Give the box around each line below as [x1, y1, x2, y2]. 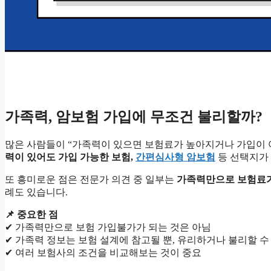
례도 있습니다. [5, 187, 68, 198]
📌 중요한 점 [5, 209, 58, 220]
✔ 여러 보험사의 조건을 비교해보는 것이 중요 [5, 247, 201, 258]
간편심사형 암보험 [135, 152, 215, 163]
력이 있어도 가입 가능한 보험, [5, 152, 135, 163]
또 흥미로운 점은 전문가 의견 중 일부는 [5, 174, 177, 185]
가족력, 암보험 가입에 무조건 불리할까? [5, 109, 263, 125]
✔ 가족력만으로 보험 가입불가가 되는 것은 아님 [5, 222, 211, 233]
